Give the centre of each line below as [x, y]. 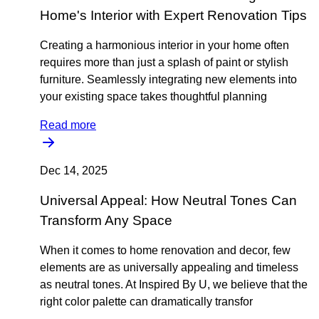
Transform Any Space [106, 220]
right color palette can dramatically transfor [146, 302]
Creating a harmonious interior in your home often [164, 45]
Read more [68, 125]
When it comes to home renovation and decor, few [165, 250]
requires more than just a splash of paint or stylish [164, 62]
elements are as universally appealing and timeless [169, 267]
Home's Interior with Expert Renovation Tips [173, 15]
